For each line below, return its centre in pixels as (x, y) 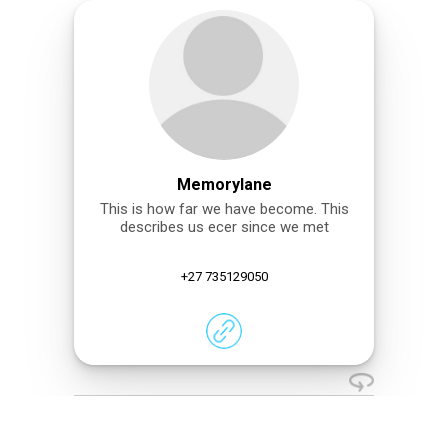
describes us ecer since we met (224, 227)
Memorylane (224, 184)
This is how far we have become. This (224, 209)
